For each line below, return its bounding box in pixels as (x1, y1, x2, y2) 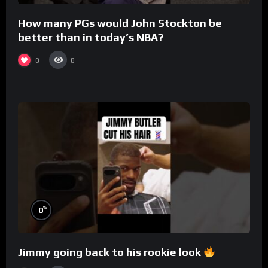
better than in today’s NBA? (18, 31, 163, 44)
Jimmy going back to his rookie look (18, 246, 203, 259)
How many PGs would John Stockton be (18, 17, 222, 30)
